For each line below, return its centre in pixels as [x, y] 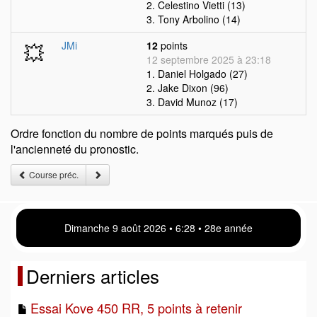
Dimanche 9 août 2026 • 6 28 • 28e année [158, 228]
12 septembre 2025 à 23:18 [209, 59]
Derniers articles [93, 276]
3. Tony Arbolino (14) [194, 19]
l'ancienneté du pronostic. [75, 149]
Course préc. [53, 174]
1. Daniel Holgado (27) [197, 74]
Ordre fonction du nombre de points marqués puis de [142, 133]
